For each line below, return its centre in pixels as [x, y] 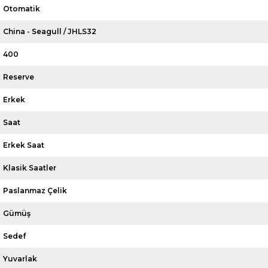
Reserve [19, 77]
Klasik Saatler [30, 167]
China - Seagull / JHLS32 [50, 31]
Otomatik [22, 8]
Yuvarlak [20, 258]
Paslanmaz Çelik [35, 190]
